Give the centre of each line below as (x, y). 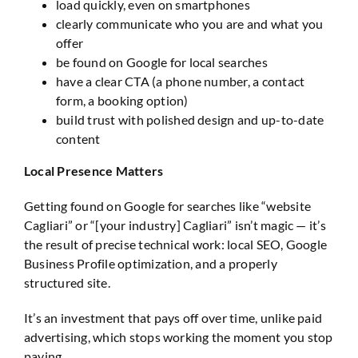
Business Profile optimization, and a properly (151, 263)
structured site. (67, 282)
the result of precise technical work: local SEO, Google (176, 244)
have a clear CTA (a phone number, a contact (181, 81)
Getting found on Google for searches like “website (167, 205)
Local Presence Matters (94, 170)
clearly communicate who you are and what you (190, 23)
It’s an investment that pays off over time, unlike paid (173, 317)
